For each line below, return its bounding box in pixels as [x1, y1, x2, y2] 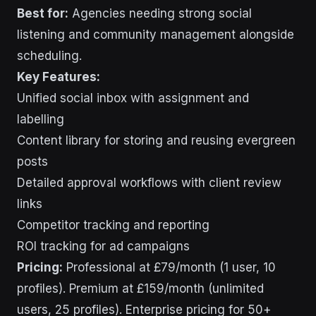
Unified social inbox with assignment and [17, 91, 249, 105]
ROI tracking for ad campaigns [17, 239, 190, 253]
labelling [17, 112, 64, 126]
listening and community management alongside [17, 28, 294, 42]
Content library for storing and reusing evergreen [17, 133, 296, 147]
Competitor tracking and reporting [17, 218, 209, 232]
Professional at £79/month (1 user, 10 [63, 260, 276, 274]
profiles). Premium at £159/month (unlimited [17, 281, 264, 296]
